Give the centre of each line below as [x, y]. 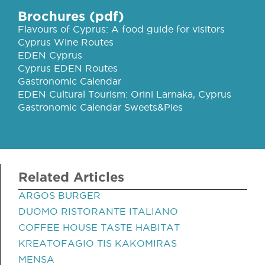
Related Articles [71, 177]
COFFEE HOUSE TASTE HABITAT [99, 227]
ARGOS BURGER [59, 195]
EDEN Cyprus [50, 55]
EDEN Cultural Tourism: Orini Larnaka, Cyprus [125, 94]
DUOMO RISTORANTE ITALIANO [98, 211]
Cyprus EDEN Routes [68, 68]
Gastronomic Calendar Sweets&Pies [100, 107]
